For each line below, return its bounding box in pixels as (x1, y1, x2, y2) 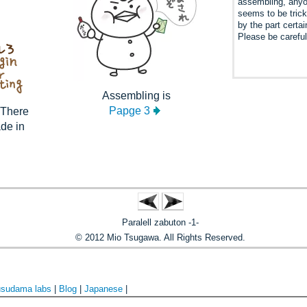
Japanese (82, 284, 125, 294)
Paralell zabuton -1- (122, 217, 199, 228)
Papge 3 (109, 105, 150, 116)
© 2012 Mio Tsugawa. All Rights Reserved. (75, 232, 245, 243)
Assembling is (102, 90, 171, 101)
